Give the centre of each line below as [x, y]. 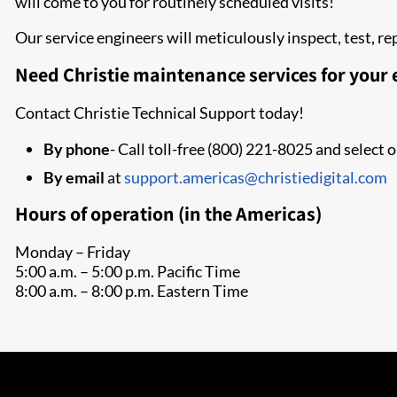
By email [74, 177]
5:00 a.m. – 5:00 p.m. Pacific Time [128, 271]
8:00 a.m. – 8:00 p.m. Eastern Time [132, 291]
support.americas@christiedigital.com [256, 177]
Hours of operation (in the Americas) [170, 214]
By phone [77, 149]
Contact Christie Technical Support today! [160, 113]
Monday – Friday [73, 252]
